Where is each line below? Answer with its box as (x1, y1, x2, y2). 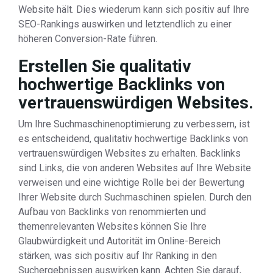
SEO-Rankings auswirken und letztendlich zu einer (18, 18, 232, 30)
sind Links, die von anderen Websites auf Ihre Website (18, 162, 251, 174)
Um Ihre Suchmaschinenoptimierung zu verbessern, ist (18, 118, 250, 130)
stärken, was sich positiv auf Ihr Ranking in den (18, 250, 217, 261)
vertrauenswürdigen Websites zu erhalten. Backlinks (18, 147, 241, 159)
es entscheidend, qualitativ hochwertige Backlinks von (18, 133, 248, 144)
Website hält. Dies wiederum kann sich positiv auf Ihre (18, 4, 249, 15)
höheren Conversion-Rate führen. (18, 33, 157, 44)
